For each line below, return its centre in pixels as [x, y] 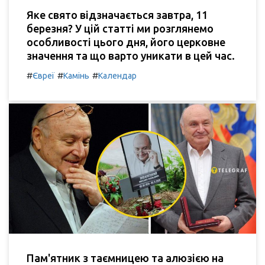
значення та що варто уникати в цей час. [131, 56]
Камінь [76, 76]
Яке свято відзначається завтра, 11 [117, 15]
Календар [117, 76]
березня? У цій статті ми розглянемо [120, 29]
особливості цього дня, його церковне [126, 42]
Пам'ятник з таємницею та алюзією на [125, 258]
